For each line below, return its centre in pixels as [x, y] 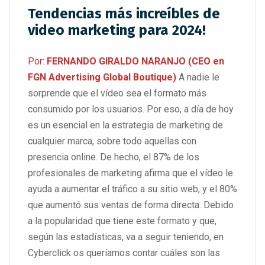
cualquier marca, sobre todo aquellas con [112, 141]
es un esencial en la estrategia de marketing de [125, 125]
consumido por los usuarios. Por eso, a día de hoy [131, 109]
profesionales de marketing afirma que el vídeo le [130, 173]
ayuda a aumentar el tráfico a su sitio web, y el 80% [132, 189]
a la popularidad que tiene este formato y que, [122, 221]
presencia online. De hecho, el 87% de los [114, 157]
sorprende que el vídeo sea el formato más [117, 93]
